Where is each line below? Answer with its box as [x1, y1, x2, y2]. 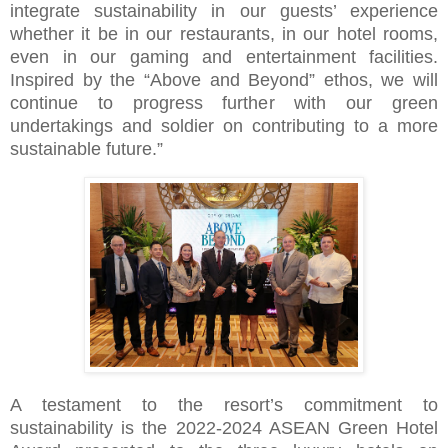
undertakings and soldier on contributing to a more [10, 116, 438, 137]
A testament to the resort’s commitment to [10, 394, 438, 415]
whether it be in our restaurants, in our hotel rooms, [10, 24, 438, 45]
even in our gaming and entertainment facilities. [10, 47, 438, 68]
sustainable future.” [10, 139, 163, 160]
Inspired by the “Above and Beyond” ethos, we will [10, 70, 438, 91]
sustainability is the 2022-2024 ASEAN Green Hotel [10, 417, 438, 438]
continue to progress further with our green [10, 93, 438, 114]
